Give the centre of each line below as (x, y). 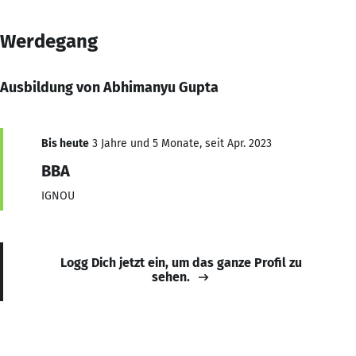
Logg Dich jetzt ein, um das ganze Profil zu (181, 262)
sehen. (171, 277)
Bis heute (65, 143)
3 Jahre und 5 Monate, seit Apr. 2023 (180, 143)
